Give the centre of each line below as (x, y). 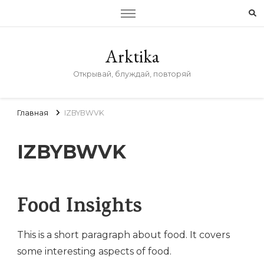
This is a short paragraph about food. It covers (123, 235)
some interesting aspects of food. (94, 252)
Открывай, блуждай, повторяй (132, 74)
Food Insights (80, 209)
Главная (33, 113)
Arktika (132, 56)
